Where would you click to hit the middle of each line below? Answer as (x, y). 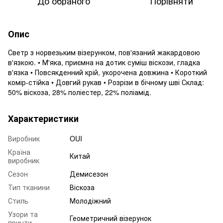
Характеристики (43, 118)
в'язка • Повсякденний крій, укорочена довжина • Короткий (108, 72)
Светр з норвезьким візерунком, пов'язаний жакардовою (104, 52)
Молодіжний (90, 200)
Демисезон (89, 173)
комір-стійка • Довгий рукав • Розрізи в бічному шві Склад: (106, 82)
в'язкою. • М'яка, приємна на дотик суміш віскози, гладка (104, 62)
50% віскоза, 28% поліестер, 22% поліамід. (80, 92)
